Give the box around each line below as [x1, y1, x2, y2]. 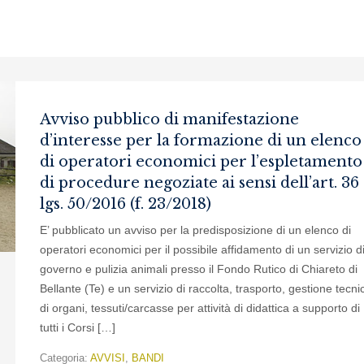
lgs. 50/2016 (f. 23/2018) [40, 195, 211, 213]
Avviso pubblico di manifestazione [40, 110, 299, 128]
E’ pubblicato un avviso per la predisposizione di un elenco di [40, 223, 351, 236]
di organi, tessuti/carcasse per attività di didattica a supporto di [40, 301, 360, 314]
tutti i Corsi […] [40, 321, 115, 334]
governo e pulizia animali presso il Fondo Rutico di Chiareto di [40, 262, 357, 275]
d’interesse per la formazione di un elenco [40, 132, 362, 149]
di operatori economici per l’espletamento [40, 153, 362, 171]
